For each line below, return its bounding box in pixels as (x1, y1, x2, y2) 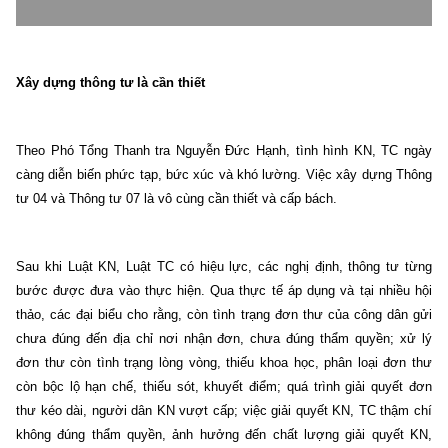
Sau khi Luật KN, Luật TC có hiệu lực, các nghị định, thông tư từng (16, 258, 432, 274)
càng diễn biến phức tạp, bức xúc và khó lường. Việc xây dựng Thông (16, 166, 432, 182)
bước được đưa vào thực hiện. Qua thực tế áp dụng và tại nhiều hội (16, 282, 432, 298)
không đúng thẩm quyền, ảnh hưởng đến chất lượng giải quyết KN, (16, 426, 432, 442)
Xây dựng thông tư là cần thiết (16, 74, 205, 90)
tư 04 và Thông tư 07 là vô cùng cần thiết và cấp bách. (16, 190, 341, 206)
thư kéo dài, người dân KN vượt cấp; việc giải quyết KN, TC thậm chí (16, 402, 432, 418)
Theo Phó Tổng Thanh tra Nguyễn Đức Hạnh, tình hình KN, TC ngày (16, 142, 432, 158)
